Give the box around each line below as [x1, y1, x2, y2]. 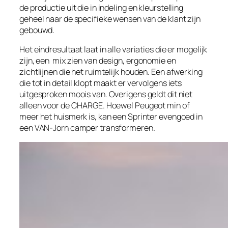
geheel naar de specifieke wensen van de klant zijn [19, 13, 201, 25]
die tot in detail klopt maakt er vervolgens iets [19, 77, 182, 89]
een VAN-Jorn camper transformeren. [19, 122, 155, 134]
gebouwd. [19, 24, 55, 36]
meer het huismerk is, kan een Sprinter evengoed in [19, 111, 203, 123]
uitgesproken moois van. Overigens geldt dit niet [19, 89, 193, 100]
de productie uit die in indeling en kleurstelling [19, 2, 184, 14]
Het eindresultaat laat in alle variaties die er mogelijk [19, 44, 208, 55]
